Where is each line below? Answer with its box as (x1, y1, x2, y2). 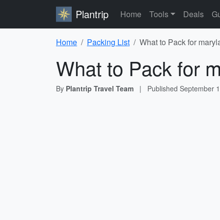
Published (147, 83, 180, 93)
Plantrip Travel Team (66, 83, 134, 93)
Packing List (87, 36, 130, 48)
